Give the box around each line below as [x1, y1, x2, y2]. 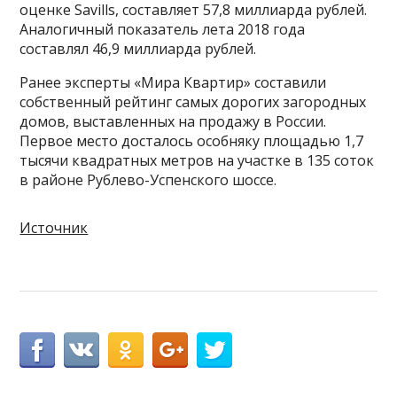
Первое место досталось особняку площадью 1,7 [19, 131, 364, 151]
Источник [19, 218, 89, 237]
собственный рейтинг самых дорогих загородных [19, 92, 367, 112]
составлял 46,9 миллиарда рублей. [19, 39, 257, 58]
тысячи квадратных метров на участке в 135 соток [19, 151, 375, 170]
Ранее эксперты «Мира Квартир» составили [19, 73, 327, 92]
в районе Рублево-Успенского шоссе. [19, 170, 277, 190]
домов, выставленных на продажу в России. [19, 112, 327, 131]
